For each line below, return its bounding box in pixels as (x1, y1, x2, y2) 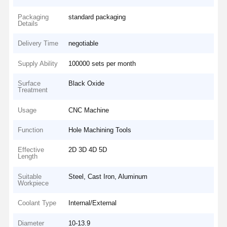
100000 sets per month (68, 59, 136, 67)
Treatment (18, 86, 48, 94)
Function (18, 126, 44, 134)
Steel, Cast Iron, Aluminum (68, 172, 148, 180)
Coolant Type (18, 199, 57, 207)
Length (18, 153, 38, 161)
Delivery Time (18, 40, 59, 48)
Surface (18, 80, 41, 88)
